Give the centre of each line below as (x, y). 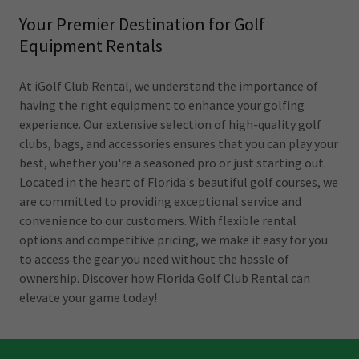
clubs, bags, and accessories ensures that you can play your (179, 143)
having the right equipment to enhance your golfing (162, 105)
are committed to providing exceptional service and (160, 201)
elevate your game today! (88, 297)
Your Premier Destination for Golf (142, 24)
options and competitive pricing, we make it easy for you (173, 239)
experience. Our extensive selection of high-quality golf (170, 124)
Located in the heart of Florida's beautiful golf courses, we (179, 182)
